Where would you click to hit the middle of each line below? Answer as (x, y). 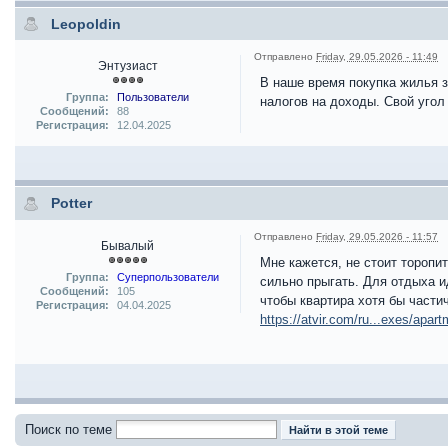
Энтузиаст (127, 66)
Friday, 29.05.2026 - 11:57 (377, 236)
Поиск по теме (68, 429)
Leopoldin (86, 24)
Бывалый (127, 245)
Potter (71, 203)
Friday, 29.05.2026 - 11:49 (377, 57)
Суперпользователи (167, 276)
